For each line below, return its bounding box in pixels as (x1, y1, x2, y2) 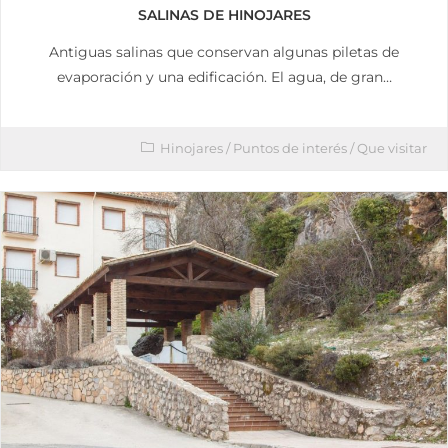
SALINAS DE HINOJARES (137, 6, 311, 25)
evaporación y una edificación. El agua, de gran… (56, 68, 392, 87)
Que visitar (357, 140, 427, 157)
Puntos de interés (233, 140, 347, 157)
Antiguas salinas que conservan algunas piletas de (49, 43, 399, 62)
